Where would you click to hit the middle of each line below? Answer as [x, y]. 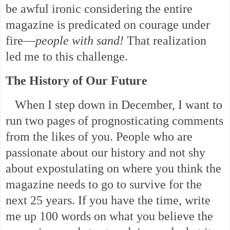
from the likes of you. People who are [99, 136]
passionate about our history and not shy [106, 152]
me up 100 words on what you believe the [109, 216]
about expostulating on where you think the [113, 168]
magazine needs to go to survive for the [104, 184]
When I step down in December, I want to [114, 104]
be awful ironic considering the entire [99, 9]
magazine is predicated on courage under [108, 25]
